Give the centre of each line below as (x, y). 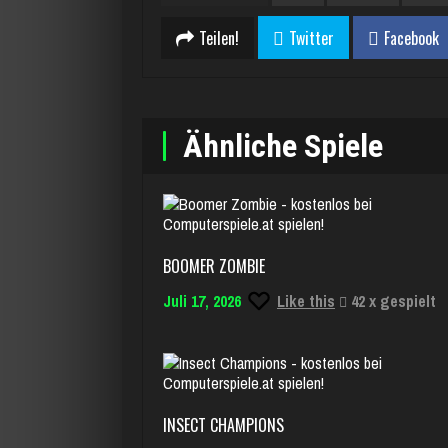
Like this (306, 301)
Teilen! (219, 37)
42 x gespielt (391, 301)
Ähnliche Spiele (283, 146)
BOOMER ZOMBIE (214, 266)
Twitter (311, 38)
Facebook (411, 38)
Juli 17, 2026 (202, 301)
